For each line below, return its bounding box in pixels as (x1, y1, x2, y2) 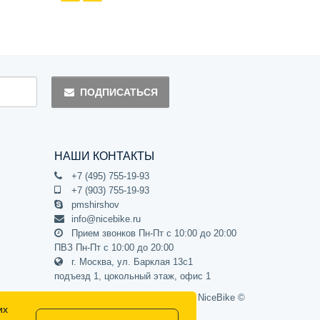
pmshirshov (69, 199, 119, 210)
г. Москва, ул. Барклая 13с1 (69, 256, 193, 267)
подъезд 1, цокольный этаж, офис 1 (54, 270, 211, 281)
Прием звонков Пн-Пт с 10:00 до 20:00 (69, 227, 236, 239)
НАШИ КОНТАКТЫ (54, 149, 154, 162)
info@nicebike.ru (69, 213, 141, 224)
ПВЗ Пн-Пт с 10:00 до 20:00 (54, 241, 174, 253)
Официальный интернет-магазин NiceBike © (54, 291, 245, 303)
